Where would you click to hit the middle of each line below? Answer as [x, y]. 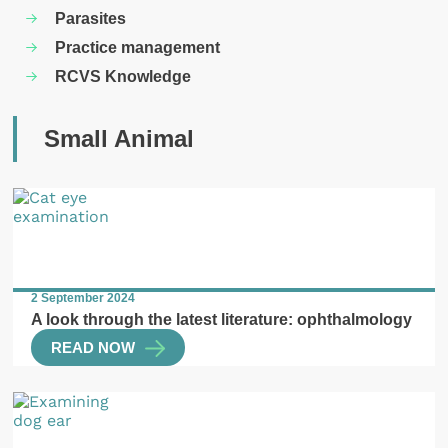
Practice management [138, 47]
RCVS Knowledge [123, 76]
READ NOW [93, 347]
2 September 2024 [83, 298]
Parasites [91, 18]
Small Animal [118, 139]
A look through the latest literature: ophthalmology [222, 319]
